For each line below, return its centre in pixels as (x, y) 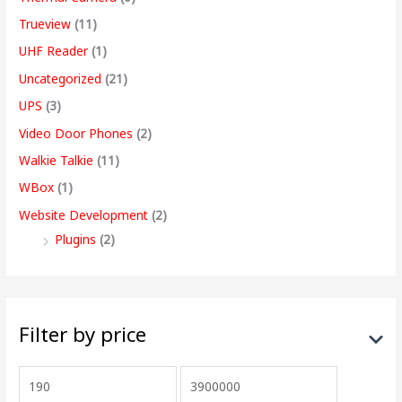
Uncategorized (61, 78)
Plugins (76, 239)
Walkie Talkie (57, 160)
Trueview (45, 23)
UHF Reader (54, 51)
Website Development (84, 214)
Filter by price (83, 335)
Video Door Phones (76, 133)
